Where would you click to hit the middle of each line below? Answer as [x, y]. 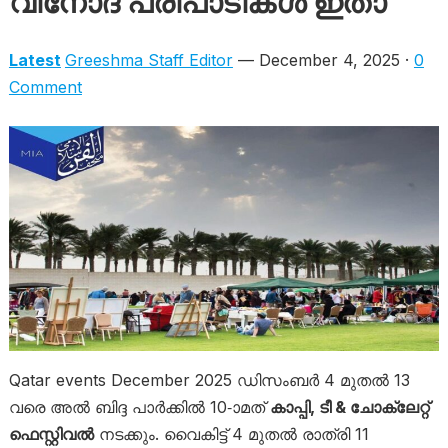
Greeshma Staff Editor [148, 59]
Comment [45, 86]
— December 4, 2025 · [323, 59]
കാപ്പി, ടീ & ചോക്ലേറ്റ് [349, 406]
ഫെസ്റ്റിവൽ [51, 433]
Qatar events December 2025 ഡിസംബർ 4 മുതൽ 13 [209, 379]
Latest [34, 59]
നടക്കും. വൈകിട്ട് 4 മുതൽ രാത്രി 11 [231, 433]
